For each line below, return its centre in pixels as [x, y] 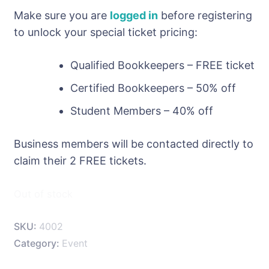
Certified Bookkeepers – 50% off [153, 88]
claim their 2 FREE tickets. [80, 160]
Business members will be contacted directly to [134, 144]
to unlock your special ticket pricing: [106, 32]
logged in [134, 15]
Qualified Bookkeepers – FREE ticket [162, 65]
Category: [38, 243]
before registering [205, 15]
